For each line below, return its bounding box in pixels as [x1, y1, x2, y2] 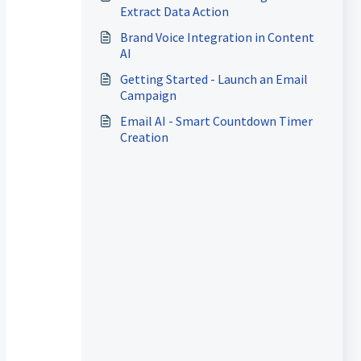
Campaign [119, 87, 176, 103]
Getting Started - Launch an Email [119, 71, 308, 87]
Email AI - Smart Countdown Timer [119, 113, 313, 129]
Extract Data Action [119, 3, 229, 19]
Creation [119, 129, 168, 145]
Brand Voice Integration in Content [119, 29, 314, 45]
